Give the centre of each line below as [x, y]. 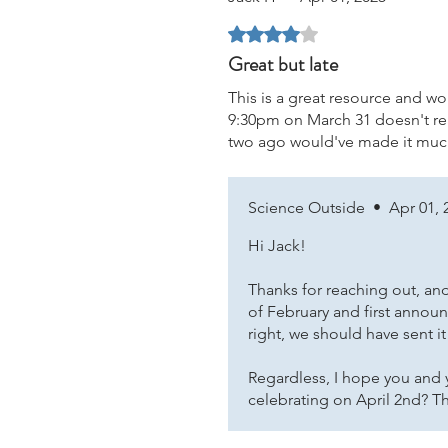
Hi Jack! [277, 245]
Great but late [283, 64]
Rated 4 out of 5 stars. [304, 31]
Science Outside [306, 207]
